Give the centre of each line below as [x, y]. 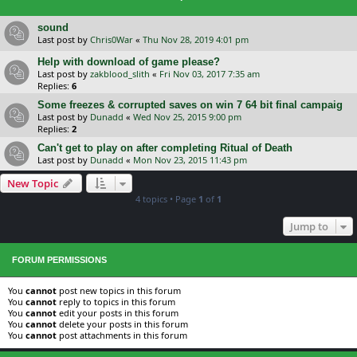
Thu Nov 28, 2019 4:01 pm [196, 39]
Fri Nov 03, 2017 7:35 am [210, 73]
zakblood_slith [120, 73]
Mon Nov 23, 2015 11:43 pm [190, 159]
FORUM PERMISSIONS [59, 259]
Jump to [309, 226]
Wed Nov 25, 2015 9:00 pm [187, 116]
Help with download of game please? [129, 61]
